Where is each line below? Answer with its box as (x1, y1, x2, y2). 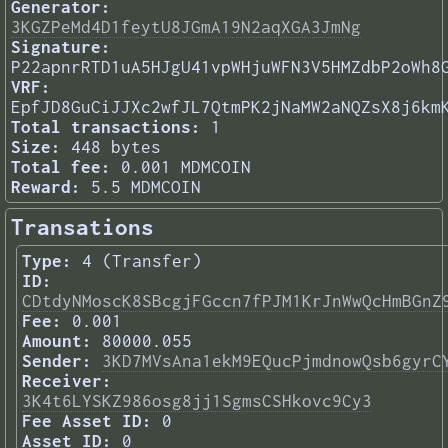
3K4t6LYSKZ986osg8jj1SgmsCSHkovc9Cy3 (22, 391, 372, 412)
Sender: (22, 351, 92, 372)
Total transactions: (11, 117, 201, 138)
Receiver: (22, 371, 112, 392)
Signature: (11, 37, 111, 58)
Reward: (11, 177, 81, 198)
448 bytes (71, 137, 161, 158)
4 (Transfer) (82, 251, 202, 272)
